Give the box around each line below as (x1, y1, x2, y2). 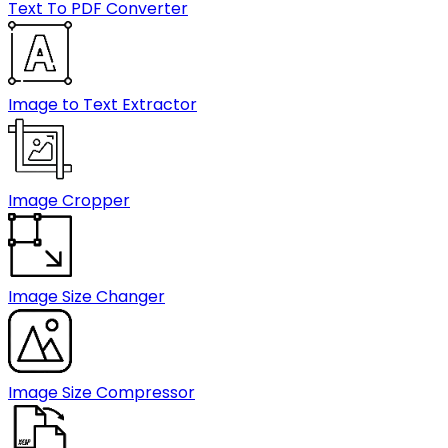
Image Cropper (8, 189, 130, 212)
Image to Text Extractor (8, 93, 197, 116)
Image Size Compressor (8, 381, 195, 404)
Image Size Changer (8, 285, 165, 308)
